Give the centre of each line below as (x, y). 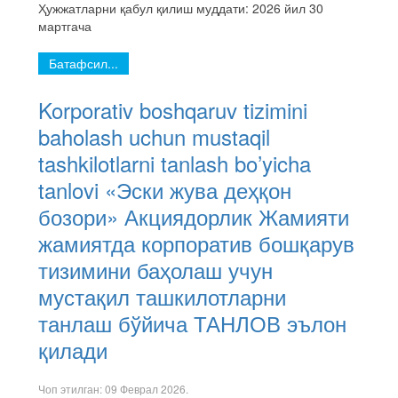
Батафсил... (84, 63)
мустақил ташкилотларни (162, 296)
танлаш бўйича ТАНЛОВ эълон (192, 323)
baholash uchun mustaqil (154, 136)
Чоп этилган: (72, 389)
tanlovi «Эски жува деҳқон (165, 190)
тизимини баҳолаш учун (155, 270)
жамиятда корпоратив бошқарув (196, 243)
